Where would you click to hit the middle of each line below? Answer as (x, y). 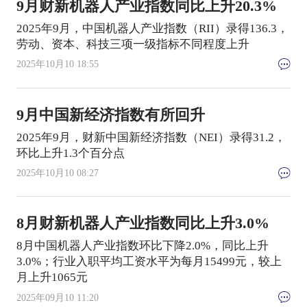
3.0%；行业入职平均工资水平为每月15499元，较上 (149, 262)
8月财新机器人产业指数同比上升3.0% (143, 224)
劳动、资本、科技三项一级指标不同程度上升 (133, 45)
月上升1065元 (52, 278)
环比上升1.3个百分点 (70, 153)
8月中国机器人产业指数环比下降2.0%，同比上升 (142, 246)
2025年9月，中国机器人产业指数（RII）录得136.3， (152, 29)
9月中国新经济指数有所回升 (110, 115)
